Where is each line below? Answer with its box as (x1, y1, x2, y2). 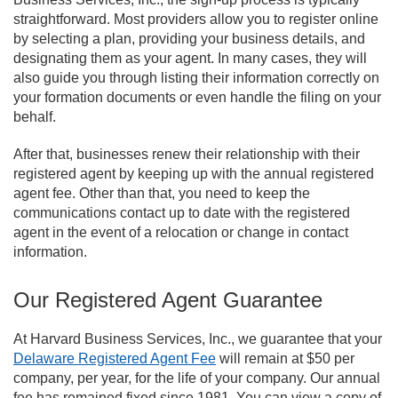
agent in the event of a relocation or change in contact (13, 225, 348, 241)
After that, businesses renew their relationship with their (13, 147, 360, 163)
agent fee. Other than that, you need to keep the (13, 186, 310, 202)
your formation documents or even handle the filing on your (13, 90, 381, 106)
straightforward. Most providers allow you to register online (13, 12, 378, 28)
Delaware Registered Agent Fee (13, 351, 216, 367)
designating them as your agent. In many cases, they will (13, 51, 367, 67)
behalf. (13, 109, 56, 125)
